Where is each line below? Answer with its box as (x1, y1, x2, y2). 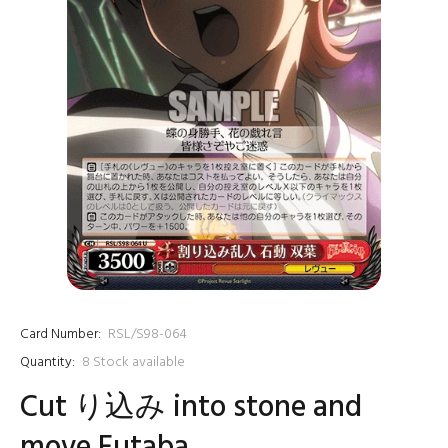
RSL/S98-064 (108, 323, 187, 346)
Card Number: (20, 323, 101, 346)
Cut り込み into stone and (20, 384, 362, 432)
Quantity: (20, 351, 75, 374)
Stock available (93, 351, 185, 374)
